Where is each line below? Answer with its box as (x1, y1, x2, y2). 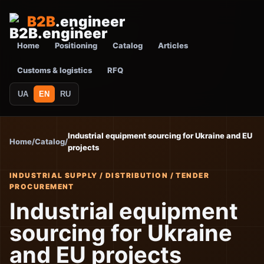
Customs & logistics (17, 65, 92, 75)
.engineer (55, 13, 125, 30)
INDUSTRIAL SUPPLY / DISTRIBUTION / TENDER (9, 171, 210, 180)
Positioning (55, 41, 97, 50)
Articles (158, 41, 188, 50)
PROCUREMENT (9, 182, 74, 191)
